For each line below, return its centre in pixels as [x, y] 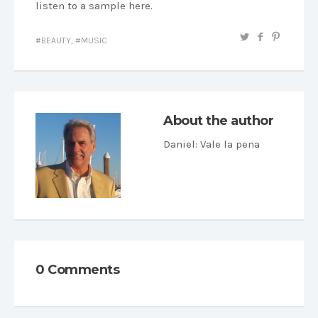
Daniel [179, 144]
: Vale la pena [227, 144]
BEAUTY [56, 41]
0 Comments [77, 270]
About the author [218, 121]
